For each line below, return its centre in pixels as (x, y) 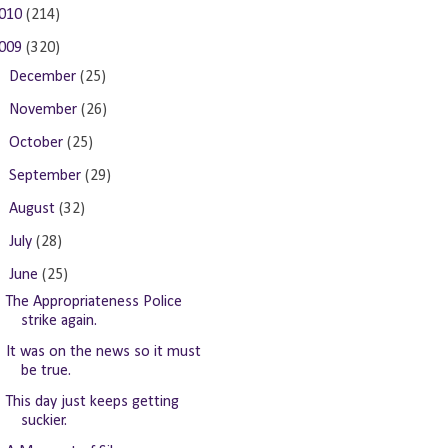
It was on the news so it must (103, 352)
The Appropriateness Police (93, 302)
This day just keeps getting (92, 402)
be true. (45, 371)
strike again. (58, 321)
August (34, 209)
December (45, 77)
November (45, 110)
